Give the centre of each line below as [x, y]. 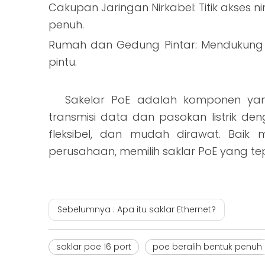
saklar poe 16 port [94, 246]
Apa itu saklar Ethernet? [167, 209]
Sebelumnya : [87, 209]
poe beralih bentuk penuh [207, 246]
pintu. [63, 62]
